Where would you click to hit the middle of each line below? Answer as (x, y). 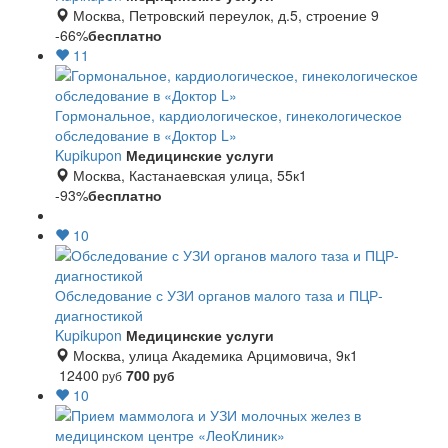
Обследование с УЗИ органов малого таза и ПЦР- (219, 295)
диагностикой (99, 315)
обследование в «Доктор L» (146, 135)
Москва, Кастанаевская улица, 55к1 (188, 175)
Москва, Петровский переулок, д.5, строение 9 (224, 15)
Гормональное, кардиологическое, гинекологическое (228, 115)
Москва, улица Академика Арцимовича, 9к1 (213, 355)
